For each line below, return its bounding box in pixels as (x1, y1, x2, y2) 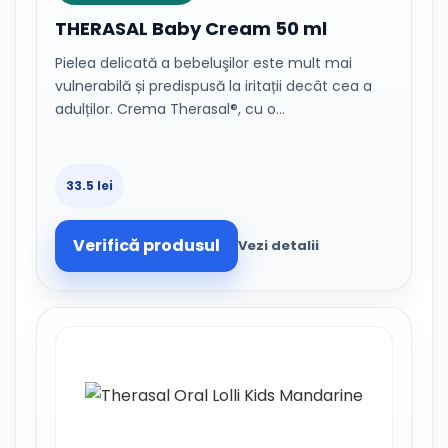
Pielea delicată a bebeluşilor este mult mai (55, 53, 352, 73)
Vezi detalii (238, 236, 319, 255)
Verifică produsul (73, 234, 220, 257)
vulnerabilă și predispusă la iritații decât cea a (55, 76, 372, 96)
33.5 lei (66, 177, 113, 194)
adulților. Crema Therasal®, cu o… (55, 99, 285, 119)
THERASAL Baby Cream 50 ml (55, 16, 327, 41)
